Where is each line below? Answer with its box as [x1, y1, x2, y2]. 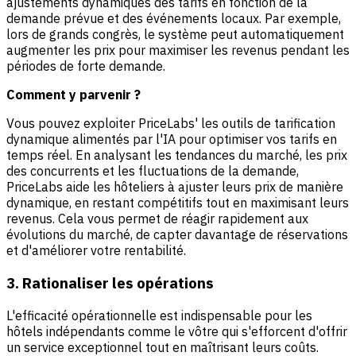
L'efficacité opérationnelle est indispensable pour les [6, 307, 312, 323]
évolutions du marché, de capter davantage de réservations [6, 226, 348, 243]
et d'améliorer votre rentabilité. [6, 242, 186, 259]
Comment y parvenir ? [6, 87, 141, 103]
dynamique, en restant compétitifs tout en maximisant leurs [6, 195, 349, 211]
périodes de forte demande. [6, 58, 165, 75]
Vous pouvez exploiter [6, 115, 138, 132]
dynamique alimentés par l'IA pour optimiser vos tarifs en [6, 131, 337, 148]
